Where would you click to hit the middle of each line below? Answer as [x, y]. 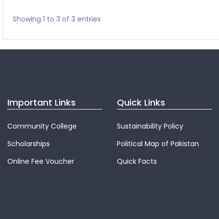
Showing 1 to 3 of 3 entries [57, 19]
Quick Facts [137, 162]
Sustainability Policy [150, 126]
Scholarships [29, 144]
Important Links [42, 102]
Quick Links [141, 102]
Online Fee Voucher [41, 162]
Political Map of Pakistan [158, 144]
